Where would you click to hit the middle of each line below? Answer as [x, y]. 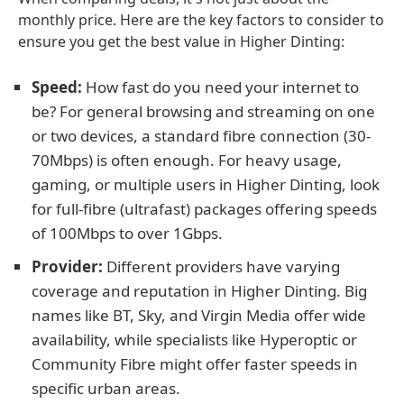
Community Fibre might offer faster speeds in [195, 364]
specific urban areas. [106, 388]
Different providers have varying [221, 266]
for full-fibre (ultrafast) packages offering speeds [204, 209]
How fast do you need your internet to [220, 87]
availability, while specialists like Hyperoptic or [194, 340]
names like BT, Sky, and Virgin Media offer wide [199, 315]
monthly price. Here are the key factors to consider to [201, 20]
